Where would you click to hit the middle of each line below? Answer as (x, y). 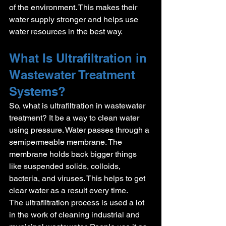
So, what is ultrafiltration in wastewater (78, 105)
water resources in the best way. (66, 31)
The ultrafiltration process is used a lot (78, 202)
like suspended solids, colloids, (66, 166)
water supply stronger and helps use (75, 19)
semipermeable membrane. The (67, 142)
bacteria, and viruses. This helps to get (78, 178)
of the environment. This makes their (74, 7)
